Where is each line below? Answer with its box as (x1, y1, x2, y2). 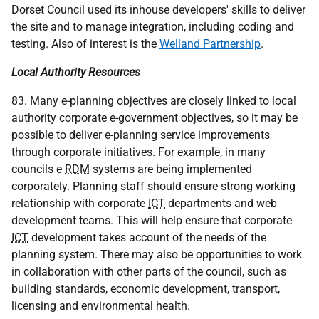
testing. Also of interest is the (11, 37, 159, 51)
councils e (11, 162, 65, 176)
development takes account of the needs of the (28, 231, 266, 244)
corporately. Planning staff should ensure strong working (11, 179, 296, 193)
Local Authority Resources (11, 66, 140, 79)
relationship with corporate (11, 197, 148, 210)
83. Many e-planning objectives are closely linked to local (11, 94, 296, 108)
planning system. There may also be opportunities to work (11, 248, 302, 261)
